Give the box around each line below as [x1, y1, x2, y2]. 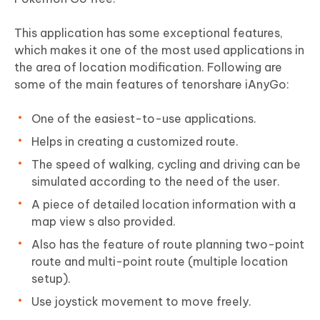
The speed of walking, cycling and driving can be [31, 157, 301, 172]
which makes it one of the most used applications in [14, 43, 304, 58]
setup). [31, 271, 74, 286]
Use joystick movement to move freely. [31, 294, 251, 309]
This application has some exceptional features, [14, 26, 283, 41]
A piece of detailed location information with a [31, 197, 296, 212]
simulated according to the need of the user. [31, 174, 283, 189]
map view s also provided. [31, 214, 176, 229]
